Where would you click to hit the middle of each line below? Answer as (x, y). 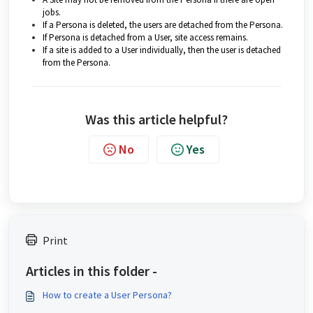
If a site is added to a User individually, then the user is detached (162, 50)
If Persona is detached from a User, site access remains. (145, 37)
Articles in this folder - (92, 271)
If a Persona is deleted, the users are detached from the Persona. (163, 25)
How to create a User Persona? (107, 295)
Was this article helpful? (156, 119)
